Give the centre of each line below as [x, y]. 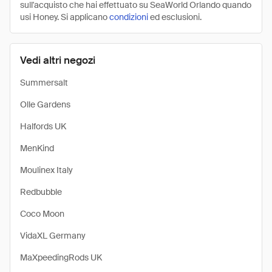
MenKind [37, 148]
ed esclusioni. [175, 17]
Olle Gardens [45, 104]
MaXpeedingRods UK [61, 257]
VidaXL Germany [53, 236]
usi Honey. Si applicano [65, 17]
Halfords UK [43, 126]
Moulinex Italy [46, 170]
